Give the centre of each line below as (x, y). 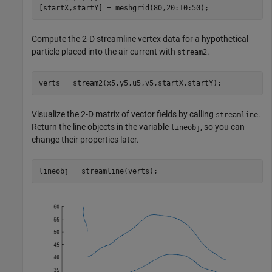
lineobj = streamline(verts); (98, 171)
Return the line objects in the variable (101, 127)
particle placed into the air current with (104, 52)
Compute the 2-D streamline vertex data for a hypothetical (140, 39)
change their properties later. (85, 140)
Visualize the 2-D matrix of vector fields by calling (124, 114)
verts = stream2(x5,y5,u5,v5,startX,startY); (130, 83)
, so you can (223, 127)
